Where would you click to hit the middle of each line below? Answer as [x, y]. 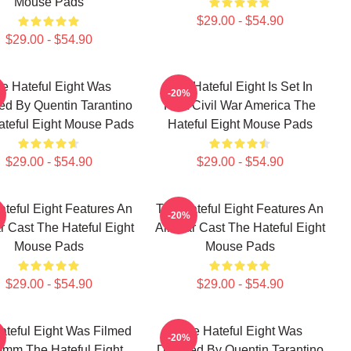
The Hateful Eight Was [240, 331]
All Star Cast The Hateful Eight [240, 228]
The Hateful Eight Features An [240, 209]
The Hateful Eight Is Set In [240, 87]
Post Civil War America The [240, 105]
